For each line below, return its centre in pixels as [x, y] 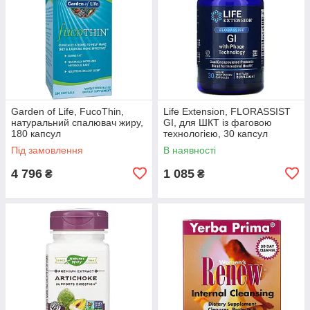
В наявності [190, 150]
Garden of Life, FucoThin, [67, 111]
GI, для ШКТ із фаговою [218, 122]
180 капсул [36, 133]
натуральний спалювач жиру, [77, 122]
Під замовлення [47, 150]
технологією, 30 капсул [216, 133]
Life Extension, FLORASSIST [227, 111]
